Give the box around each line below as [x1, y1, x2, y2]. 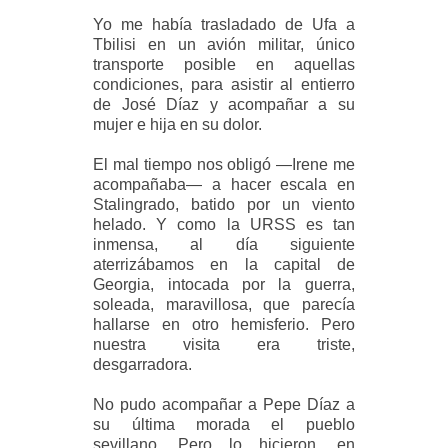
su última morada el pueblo [93, 415, 355, 433]
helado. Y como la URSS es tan [93, 215, 355, 233]
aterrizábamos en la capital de [93, 255, 355, 273]
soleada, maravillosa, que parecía [93, 295, 355, 313]
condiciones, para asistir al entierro [93, 75, 355, 93]
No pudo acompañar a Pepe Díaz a [93, 395, 355, 413]
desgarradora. [93, 355, 193, 373]
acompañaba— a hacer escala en [93, 175, 355, 193]
